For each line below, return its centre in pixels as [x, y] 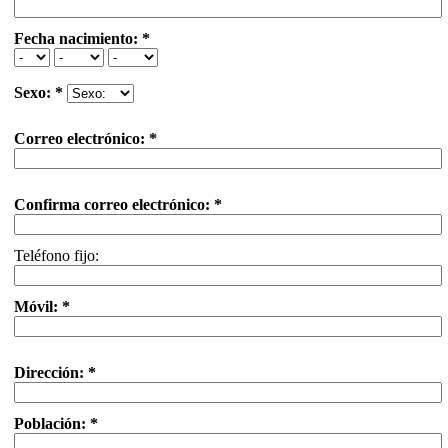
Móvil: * [42, 306]
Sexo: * [38, 92]
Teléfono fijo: [56, 255]
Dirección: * [55, 372]
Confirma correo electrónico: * [118, 204]
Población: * [56, 423]
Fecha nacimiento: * [82, 38]
